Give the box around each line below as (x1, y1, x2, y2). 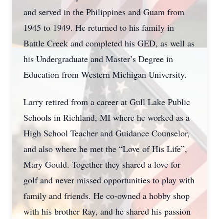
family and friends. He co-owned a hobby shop (23, 190, 190, 201)
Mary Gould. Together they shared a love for (23, 158, 180, 170)
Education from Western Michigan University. (23, 68, 190, 80)
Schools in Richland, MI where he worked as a (23, 111, 190, 123)
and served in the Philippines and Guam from (23, 6, 184, 18)
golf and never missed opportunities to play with (23, 174, 195, 186)
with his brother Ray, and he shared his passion (23, 205, 191, 217)
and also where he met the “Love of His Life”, (23, 143, 187, 154)
